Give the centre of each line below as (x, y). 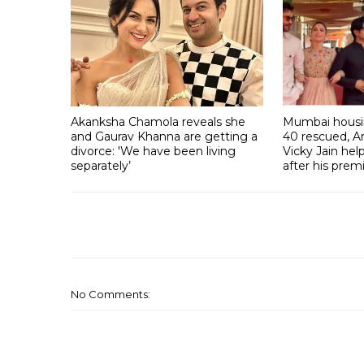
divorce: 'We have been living (153, 151)
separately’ (101, 165)
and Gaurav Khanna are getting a (164, 136)
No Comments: (110, 295)
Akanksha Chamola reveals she (158, 121)
